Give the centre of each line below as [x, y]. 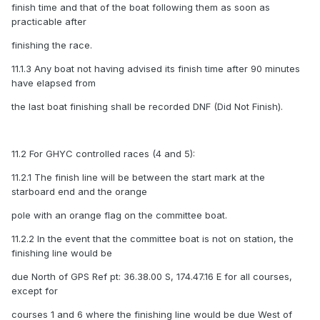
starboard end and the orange [79, 192]
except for [35, 291]
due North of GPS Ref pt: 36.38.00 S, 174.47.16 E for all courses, [152, 277]
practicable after [49, 22]
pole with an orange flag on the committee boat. [119, 215]
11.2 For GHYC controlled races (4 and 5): [103, 154]
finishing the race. [52, 45]
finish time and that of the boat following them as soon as [141, 7]
